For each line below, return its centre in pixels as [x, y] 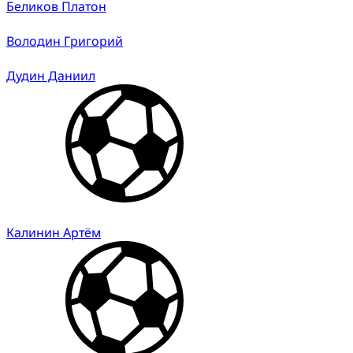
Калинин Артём [54, 232]
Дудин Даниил [51, 75]
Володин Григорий [65, 41]
